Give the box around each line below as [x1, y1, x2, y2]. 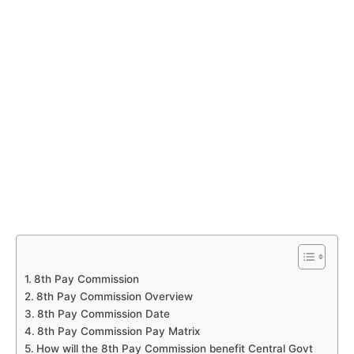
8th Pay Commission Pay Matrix [36, 325, 200, 337]
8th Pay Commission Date [36, 307, 170, 320]
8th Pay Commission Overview [36, 290, 193, 303]
